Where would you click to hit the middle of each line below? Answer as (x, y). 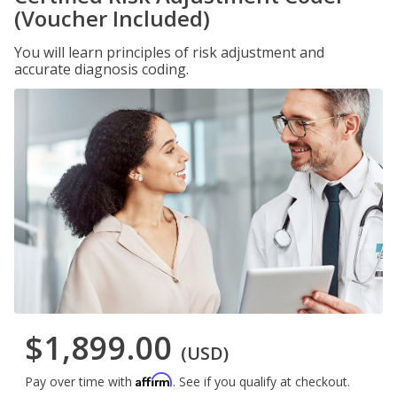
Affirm (154, 380)
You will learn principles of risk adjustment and (169, 52)
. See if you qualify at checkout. (261, 382)
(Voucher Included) (112, 18)
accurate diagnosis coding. (101, 69)
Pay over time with (80, 382)
